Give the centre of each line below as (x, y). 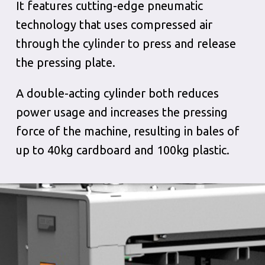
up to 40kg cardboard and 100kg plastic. (122, 150)
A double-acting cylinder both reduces (117, 93)
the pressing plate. (65, 62)
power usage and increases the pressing (122, 112)
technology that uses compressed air (114, 25)
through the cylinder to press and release (126, 43)
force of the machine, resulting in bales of (127, 131)
